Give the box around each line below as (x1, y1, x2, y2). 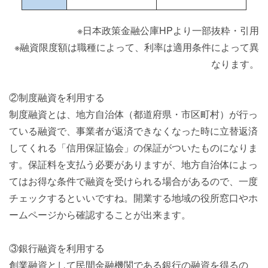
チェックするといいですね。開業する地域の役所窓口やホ (9, 191, 258, 205)
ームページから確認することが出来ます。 (9, 208, 191, 221)
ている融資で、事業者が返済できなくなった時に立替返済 (9, 124, 258, 138)
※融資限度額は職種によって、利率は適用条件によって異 (14, 40, 259, 54)
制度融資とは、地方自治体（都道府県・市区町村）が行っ (9, 107, 258, 121)
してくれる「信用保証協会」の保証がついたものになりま (9, 141, 258, 154)
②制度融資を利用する (9, 90, 105, 104)
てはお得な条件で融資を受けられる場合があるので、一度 (9, 174, 258, 188)
